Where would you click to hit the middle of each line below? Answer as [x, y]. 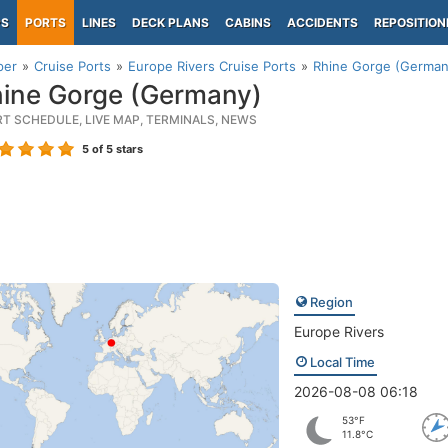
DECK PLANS [170, 22]
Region [329, 302]
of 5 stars [116, 149]
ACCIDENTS [322, 22]
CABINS [248, 22]
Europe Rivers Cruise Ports [212, 66]
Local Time [340, 362]
